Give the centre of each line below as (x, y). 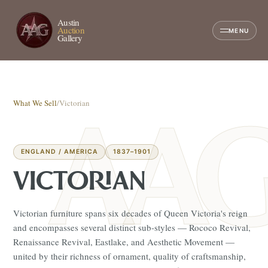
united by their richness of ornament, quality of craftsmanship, (130, 256)
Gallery (70, 38)
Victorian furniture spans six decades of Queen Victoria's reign (131, 213)
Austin (68, 22)
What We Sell (35, 103)
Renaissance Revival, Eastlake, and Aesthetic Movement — (124, 242)
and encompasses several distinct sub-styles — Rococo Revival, (132, 227)
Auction (71, 30)
